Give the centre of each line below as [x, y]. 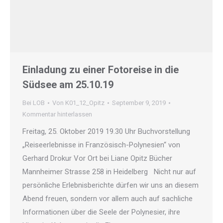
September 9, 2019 [139, 103]
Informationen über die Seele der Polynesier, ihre [101, 212]
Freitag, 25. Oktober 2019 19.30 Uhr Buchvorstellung [106, 131]
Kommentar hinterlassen [57, 114]
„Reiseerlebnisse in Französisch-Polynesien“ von [101, 145]
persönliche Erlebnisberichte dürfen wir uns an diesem [111, 185]
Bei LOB [34, 103]
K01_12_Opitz [85, 103]
